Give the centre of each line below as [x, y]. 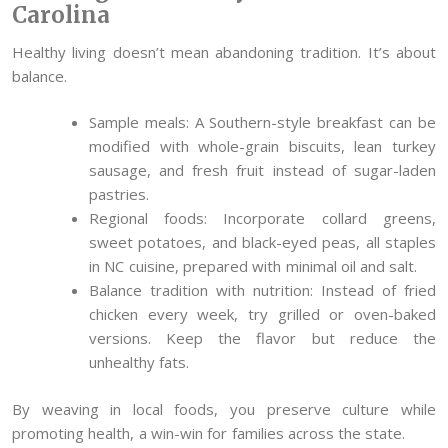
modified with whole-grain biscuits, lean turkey [262, 146]
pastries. [119, 194]
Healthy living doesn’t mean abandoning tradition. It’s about [224, 51]
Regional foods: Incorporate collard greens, [262, 218]
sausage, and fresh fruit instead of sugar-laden [262, 170]
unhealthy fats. [139, 362]
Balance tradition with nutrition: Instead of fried [262, 290]
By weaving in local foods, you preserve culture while [224, 408]
